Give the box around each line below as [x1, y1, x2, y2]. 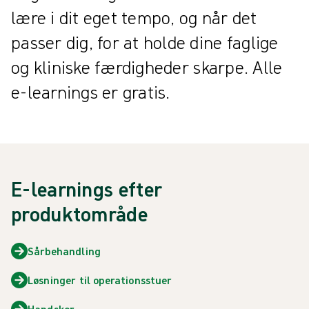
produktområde [11, 200, 148, 227]
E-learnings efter [11, 175, 163, 202]
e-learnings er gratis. [11, 80, 170, 103]
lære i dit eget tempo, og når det [11, 6, 257, 29]
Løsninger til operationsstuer [28, 272, 172, 287]
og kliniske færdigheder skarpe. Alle [11, 55, 283, 79]
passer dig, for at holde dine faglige [11, 30, 279, 54]
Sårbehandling [28, 243, 101, 258]
